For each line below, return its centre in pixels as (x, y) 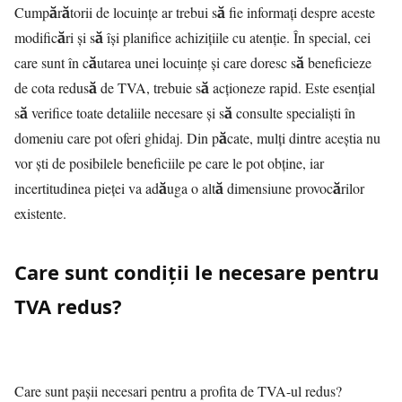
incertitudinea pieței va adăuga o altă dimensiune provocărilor (189, 188)
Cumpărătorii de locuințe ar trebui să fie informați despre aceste (195, 12)
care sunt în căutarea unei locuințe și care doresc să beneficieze (193, 62)
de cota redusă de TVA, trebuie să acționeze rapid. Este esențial (195, 87)
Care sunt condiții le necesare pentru (197, 272)
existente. (40, 213)
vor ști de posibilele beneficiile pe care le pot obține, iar (169, 163)
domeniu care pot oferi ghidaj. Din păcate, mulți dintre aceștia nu (197, 138)
